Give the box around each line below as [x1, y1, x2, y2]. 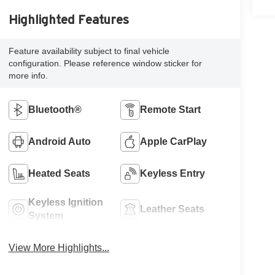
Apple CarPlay [140, 136, 207, 147]
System [28, 211, 63, 222]
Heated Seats [28, 168, 90, 179]
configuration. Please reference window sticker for [8, 58, 202, 69]
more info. [8, 71, 48, 81]
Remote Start [140, 104, 201, 115]
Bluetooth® [28, 104, 82, 115]
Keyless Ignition [28, 197, 103, 208]
